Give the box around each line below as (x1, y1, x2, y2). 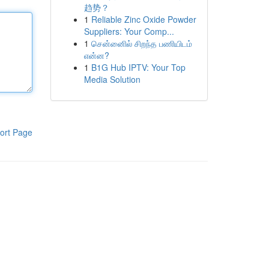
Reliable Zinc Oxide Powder (91, 13, 196, 25)
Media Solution (83, 73, 141, 85)
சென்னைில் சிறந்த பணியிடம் (91, 37, 192, 49)
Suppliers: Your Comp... (83, 25, 174, 37)
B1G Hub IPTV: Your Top (91, 61, 186, 73)
